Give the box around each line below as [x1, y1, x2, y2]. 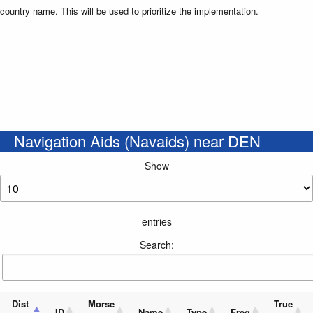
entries [141, 214, 172, 229]
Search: [139, 238, 174, 252]
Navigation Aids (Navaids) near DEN [14, 130, 261, 152]
